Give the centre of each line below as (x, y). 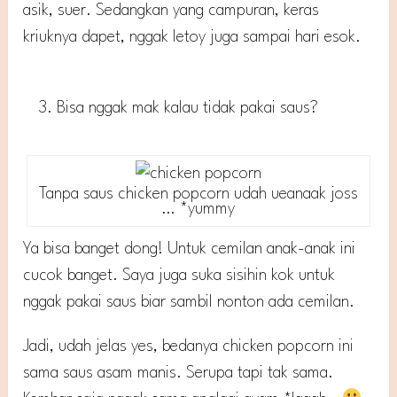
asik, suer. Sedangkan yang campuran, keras (171, 11)
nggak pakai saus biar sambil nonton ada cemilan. (189, 302)
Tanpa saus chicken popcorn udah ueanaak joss (198, 194)
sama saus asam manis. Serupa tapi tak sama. (179, 373)
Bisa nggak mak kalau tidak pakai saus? (188, 109)
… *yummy (198, 209)
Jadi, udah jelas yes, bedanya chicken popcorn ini (189, 346)
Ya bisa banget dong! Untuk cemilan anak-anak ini (190, 249)
